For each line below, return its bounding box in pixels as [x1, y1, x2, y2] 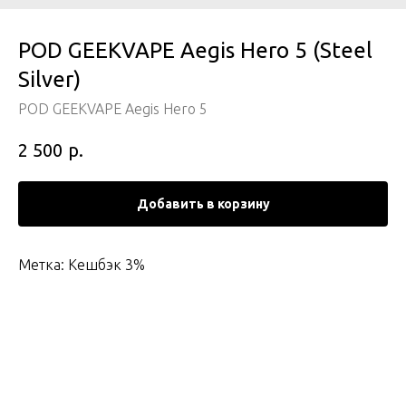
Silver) [18, 67, 81, 92]
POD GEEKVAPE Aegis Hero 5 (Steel [18, 38, 372, 63]
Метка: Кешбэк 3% [18, 256, 145, 273]
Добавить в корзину [136, 196, 270, 211]
